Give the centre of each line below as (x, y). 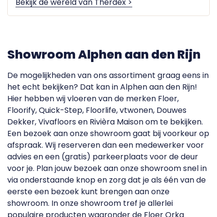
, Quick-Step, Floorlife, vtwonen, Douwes (111, 110)
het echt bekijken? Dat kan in (64, 87)
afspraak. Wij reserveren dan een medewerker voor (106, 145)
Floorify (21, 110)
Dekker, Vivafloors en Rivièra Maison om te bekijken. (105, 122)
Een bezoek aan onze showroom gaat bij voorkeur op (108, 134)
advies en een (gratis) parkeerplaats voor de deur (103, 157)
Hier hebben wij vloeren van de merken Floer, (93, 99)
